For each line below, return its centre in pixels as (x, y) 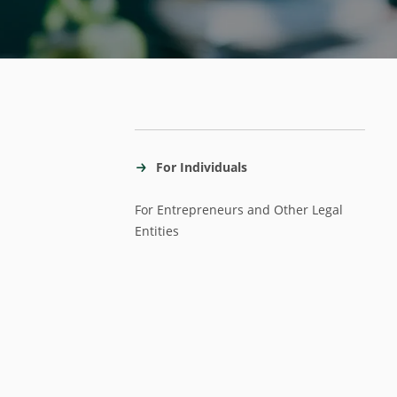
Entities (157, 231)
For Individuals (202, 167)
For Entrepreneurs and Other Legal (239, 210)
